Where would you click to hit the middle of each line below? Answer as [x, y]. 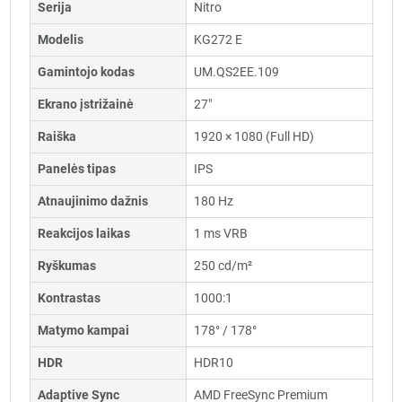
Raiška [57, 137]
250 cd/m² [223, 266]
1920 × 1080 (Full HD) [253, 137]
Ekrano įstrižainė [85, 105]
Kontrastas [69, 298]
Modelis [60, 40]
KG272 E [218, 40]
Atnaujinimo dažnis [92, 201]
